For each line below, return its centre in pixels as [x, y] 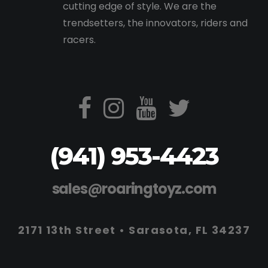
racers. [79, 40]
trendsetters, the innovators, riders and [155, 23]
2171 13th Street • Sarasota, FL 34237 [134, 230]
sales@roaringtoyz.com [134, 189]
